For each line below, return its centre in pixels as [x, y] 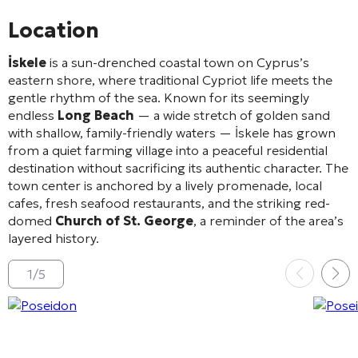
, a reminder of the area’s [268, 220]
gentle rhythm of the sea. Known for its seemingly [159, 97]
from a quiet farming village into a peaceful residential [168, 150]
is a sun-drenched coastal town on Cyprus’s [178, 62]
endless [33, 115]
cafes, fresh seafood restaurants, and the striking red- [169, 203]
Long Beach [96, 115]
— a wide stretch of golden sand [232, 115]
